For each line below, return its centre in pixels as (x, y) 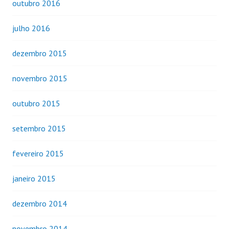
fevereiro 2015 (38, 153)
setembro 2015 (39, 128)
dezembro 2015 (40, 53)
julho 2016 (31, 28)
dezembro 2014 (40, 203)
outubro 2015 (36, 103)
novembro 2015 (40, 78)
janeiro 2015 (34, 178)
